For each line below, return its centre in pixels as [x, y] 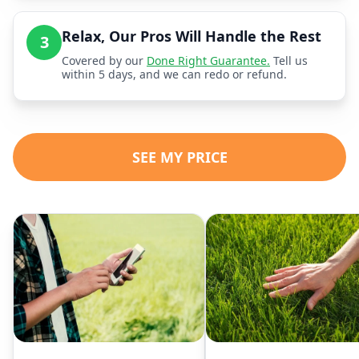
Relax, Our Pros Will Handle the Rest [192, 36]
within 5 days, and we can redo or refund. [174, 75]
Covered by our [104, 61]
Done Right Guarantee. [208, 61]
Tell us [289, 61]
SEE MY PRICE [179, 157]
